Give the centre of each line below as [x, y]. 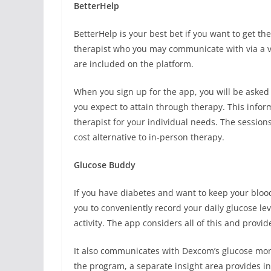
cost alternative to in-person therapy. [149, 137]
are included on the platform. [134, 64]
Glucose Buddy [105, 165]
